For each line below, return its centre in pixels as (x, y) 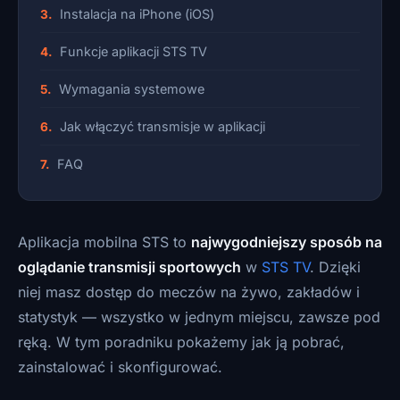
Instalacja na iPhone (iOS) (137, 14)
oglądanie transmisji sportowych (129, 267)
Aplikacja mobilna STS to (104, 242)
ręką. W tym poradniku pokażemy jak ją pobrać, (181, 342)
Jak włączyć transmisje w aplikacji (162, 126)
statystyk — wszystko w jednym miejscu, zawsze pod (199, 317)
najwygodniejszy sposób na (287, 242)
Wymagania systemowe (132, 89)
